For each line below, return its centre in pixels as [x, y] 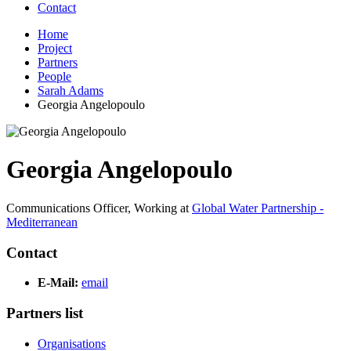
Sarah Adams [71, 90]
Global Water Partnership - [258, 208]
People [54, 76]
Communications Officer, [69, 208]
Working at [163, 208]
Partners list [45, 313]
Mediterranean [42, 222]
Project [55, 48]
